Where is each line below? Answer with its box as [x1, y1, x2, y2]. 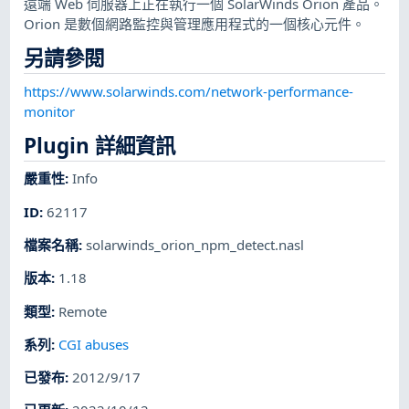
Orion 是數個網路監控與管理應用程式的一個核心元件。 [24, 14, 366, 33]
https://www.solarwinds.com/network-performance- [24, 81, 354, 100]
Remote [58, 301, 108, 320]
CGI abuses [58, 334, 130, 353]
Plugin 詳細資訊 [24, 131, 176, 160]
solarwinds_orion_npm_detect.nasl [86, 235, 305, 254]
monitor [24, 101, 76, 121]
